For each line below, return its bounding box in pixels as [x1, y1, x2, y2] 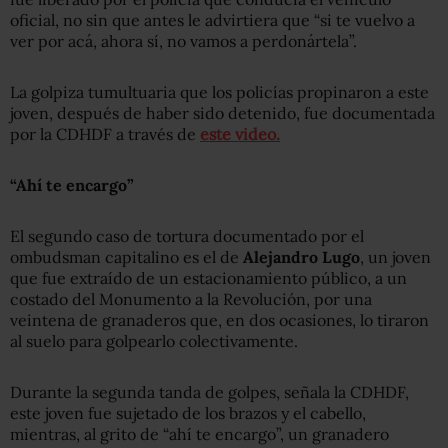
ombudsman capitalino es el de [10, 246, 243, 267]
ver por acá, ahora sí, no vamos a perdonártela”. [10, 30, 357, 51]
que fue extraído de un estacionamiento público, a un [10, 267, 407, 288]
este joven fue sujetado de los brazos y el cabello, [10, 402, 366, 423]
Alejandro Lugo [243, 246, 360, 267]
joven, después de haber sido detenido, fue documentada [10, 102, 435, 123]
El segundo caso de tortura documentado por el [10, 225, 364, 246]
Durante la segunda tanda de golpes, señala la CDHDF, [10, 381, 409, 402]
